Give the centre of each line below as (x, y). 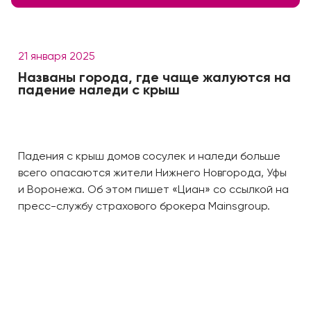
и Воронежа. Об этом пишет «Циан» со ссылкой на (153, 190)
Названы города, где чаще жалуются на (154, 78)
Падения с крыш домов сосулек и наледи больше (149, 157)
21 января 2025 (57, 57)
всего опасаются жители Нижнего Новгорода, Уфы (152, 174)
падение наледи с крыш (99, 91)
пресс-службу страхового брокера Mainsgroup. (144, 207)
